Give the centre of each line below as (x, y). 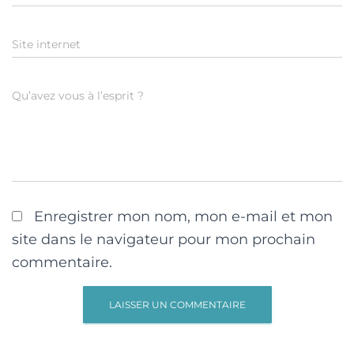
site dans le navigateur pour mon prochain (164, 239)
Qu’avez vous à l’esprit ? (78, 95)
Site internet (46, 44)
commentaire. (62, 262)
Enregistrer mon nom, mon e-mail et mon (183, 216)
